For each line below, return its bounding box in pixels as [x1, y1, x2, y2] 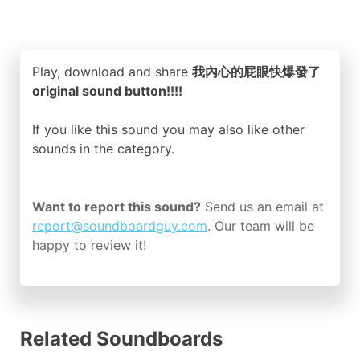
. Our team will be [207, 218, 314, 234]
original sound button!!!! [32, 83, 182, 99]
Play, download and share [32, 63, 192, 80]
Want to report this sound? [32, 198, 201, 215]
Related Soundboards [20, 327, 223, 350]
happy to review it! [32, 237, 146, 253]
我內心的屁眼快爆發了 [192, 63, 321, 80]
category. [117, 141, 174, 157]
